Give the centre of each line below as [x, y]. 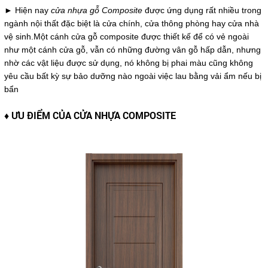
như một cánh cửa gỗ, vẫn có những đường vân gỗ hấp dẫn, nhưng [132, 50]
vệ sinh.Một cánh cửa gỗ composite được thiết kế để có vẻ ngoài [126, 37]
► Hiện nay [27, 10]
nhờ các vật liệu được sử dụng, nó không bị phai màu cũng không [128, 63]
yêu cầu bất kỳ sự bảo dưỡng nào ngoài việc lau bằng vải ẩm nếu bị [133, 76]
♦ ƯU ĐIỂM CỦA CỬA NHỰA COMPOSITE [90, 115]
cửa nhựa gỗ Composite [96, 10]
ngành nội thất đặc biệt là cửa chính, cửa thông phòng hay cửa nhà [131, 24]
